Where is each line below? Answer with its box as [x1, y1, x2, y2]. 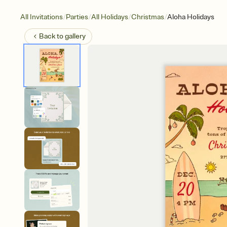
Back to [39, 32, 65, 41]
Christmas [131, 13, 164, 21]
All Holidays [91, 13, 128, 21]
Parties [66, 13, 88, 21]
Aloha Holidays [167, 13, 214, 21]
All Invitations [20, 13, 63, 21]
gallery [65, 32, 86, 41]
